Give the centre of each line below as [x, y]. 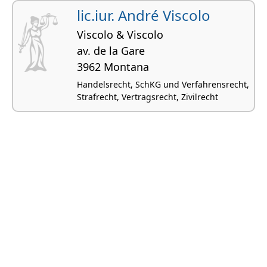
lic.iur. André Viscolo [144, 15]
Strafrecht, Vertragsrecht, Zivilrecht [148, 97]
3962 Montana [113, 66]
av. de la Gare [111, 50]
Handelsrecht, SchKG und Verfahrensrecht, [163, 84]
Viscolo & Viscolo [120, 34]
